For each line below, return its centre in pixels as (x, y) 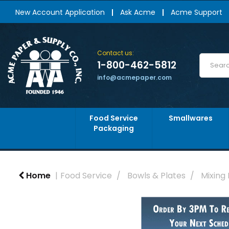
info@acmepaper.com (134, 77)
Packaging (114, 128)
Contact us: (116, 53)
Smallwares (190, 118)
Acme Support (197, 12)
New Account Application (60, 12)
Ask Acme (138, 12)
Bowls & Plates (156, 176)
